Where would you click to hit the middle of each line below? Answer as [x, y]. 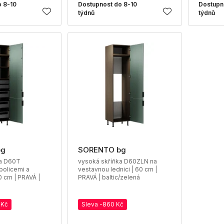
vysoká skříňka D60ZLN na [117, 161]
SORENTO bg [102, 150]
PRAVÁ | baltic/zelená [109, 177]
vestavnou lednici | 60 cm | [117, 169]
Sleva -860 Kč [102, 204]
